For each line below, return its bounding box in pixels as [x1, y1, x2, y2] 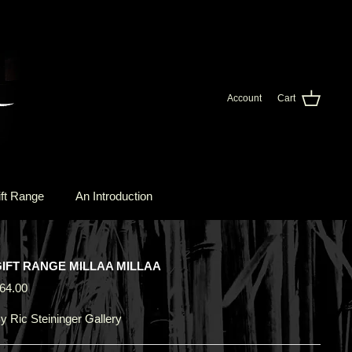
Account [227, 93, 262, 104]
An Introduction [75, 189, 152, 203]
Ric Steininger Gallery [9, 312, 122, 325]
